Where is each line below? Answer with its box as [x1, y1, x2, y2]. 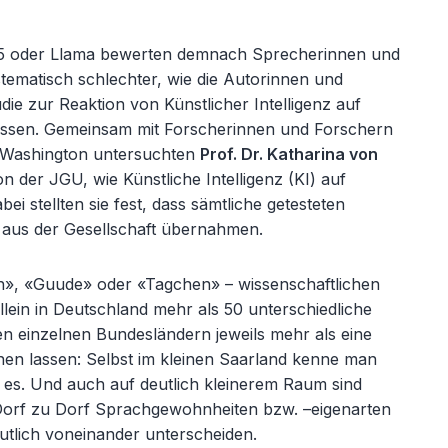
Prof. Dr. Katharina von [200, 144, 379, 164]
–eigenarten [303, 399, 392, 419]
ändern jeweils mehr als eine [157, 324, 373, 344]
